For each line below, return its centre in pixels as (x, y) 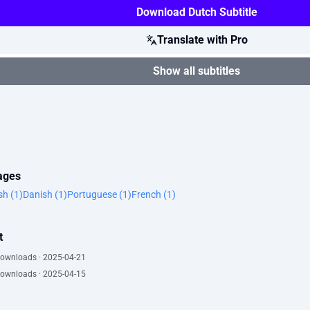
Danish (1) (45, 194)
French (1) (154, 194)
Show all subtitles (197, 71)
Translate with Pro (202, 40)
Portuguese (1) (99, 194)
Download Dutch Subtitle (197, 12)
